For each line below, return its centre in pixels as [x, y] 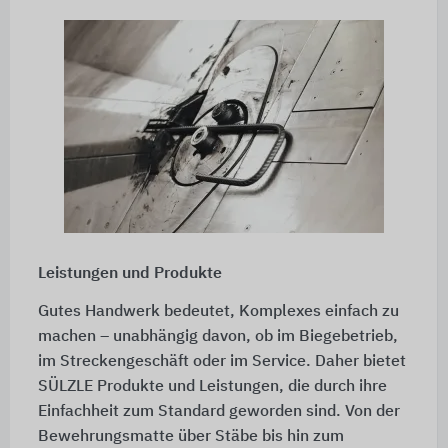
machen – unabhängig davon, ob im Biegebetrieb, [217, 337]
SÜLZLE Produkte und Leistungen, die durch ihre [212, 387]
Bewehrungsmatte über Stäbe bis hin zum [190, 437]
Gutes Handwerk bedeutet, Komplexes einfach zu [218, 312]
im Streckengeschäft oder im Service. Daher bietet [221, 362]
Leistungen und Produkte [129, 274]
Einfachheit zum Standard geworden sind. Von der [218, 412]
